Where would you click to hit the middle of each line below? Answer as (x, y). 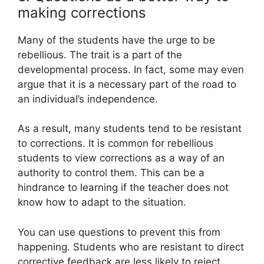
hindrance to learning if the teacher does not (123, 188)
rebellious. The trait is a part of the (100, 55)
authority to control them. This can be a (111, 173)
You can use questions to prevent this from (119, 232)
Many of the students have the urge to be (116, 40)
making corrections (82, 12)
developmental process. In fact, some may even (131, 69)
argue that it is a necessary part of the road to (127, 84)
